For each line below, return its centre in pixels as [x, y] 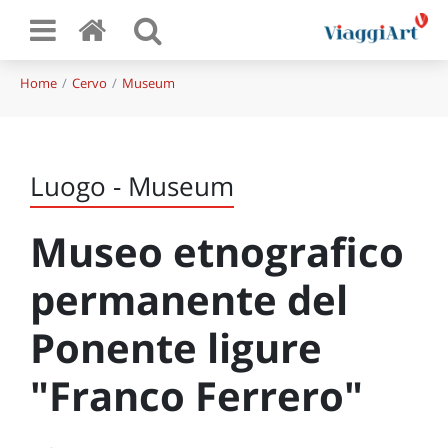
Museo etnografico [217, 251]
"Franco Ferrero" [196, 395]
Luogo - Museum [132, 186]
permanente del [189, 299]
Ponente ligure [176, 347]
